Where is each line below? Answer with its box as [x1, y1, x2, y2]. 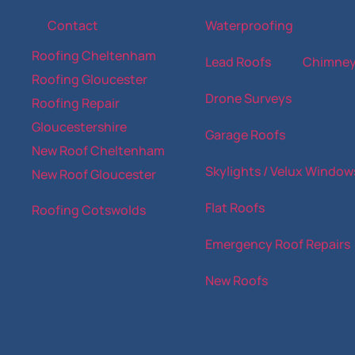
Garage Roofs [204, 126, 285, 144]
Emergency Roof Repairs [204, 235, 350, 254]
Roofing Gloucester [32, 71, 148, 89]
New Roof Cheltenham [32, 142, 166, 160]
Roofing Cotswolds [32, 200, 149, 219]
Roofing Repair [32, 94, 120, 113]
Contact [48, 17, 99, 35]
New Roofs [204, 272, 268, 290]
